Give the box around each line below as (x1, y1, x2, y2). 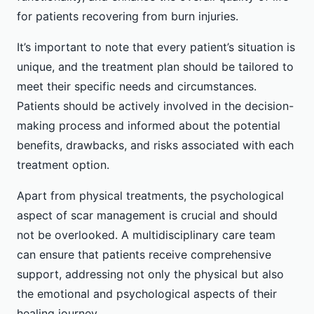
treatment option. (17, 158, 109, 172)
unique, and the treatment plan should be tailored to (17, 60, 294, 74)
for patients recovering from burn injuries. (17, 9, 238, 24)
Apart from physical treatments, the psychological (17, 189, 284, 203)
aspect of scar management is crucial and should (17, 208, 278, 223)
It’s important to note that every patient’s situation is (17, 40, 295, 55)
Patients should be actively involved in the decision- (17, 99, 294, 114)
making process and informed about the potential (17, 118, 280, 133)
